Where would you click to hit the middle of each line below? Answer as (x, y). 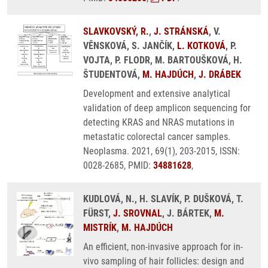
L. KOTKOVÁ (201, 46)
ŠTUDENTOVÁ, (113, 74)
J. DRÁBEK (220, 74)
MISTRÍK (100, 228)
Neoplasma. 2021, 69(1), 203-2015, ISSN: (162, 151)
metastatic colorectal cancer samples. (157, 137)
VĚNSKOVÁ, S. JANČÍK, (130, 46)
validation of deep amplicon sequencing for (167, 108)
